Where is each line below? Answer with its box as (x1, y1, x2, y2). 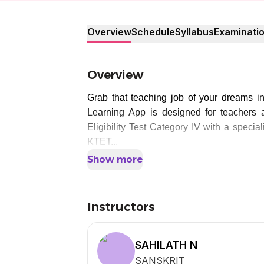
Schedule (131, 26, 175, 38)
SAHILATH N (135, 239, 197, 251)
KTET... (87, 137, 118, 147)
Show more (87, 154, 143, 165)
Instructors (87, 200, 155, 214)
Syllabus (175, 26, 214, 38)
